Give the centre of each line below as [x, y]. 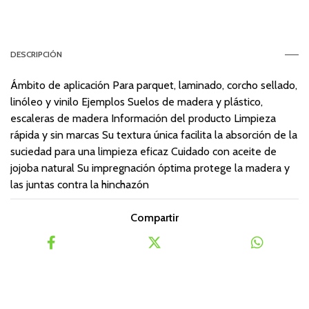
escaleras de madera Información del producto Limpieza [143, 118]
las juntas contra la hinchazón [80, 184]
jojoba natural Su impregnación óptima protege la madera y [150, 168]
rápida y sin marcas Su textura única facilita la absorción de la [154, 134]
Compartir [154, 217]
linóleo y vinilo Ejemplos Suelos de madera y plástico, [137, 101]
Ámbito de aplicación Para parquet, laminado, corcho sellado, [154, 85]
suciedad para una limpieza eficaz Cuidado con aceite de [143, 151]
